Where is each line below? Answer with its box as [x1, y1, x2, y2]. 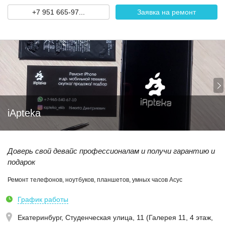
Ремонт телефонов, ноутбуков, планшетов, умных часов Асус [8, 176, 182, 183]
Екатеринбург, [18, 213, 65, 221]
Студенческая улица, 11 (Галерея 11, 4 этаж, [65, 213, 213, 221]
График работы [18, 195, 68, 203]
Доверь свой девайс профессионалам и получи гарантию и [8, 147, 215, 155]
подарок [8, 158, 35, 166]
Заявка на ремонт [137, 8, 196, 16]
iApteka [8, 107, 41, 119]
